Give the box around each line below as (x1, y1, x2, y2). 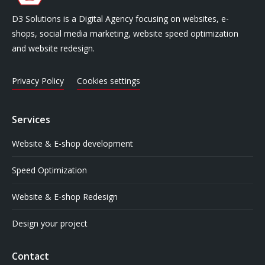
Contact (12, 249, 49, 263)
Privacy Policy (12, 75, 64, 86)
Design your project (12, 217, 88, 229)
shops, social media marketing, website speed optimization (12, 27, 238, 39)
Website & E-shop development (12, 137, 133, 149)
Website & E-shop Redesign (12, 190, 118, 202)
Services (12, 112, 50, 126)
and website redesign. (12, 42, 95, 54)
